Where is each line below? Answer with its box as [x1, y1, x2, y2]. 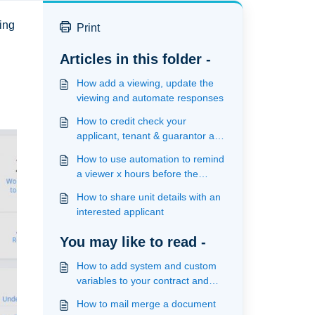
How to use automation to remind [76, 153, 224, 165]
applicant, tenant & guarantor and [76, 130, 226, 141]
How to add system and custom [76, 260, 217, 271]
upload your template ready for [76, 290, 214, 301]
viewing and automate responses [76, 92, 224, 103]
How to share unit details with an [76, 191, 221, 202]
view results [76, 145, 129, 156]
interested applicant [76, 206, 164, 217]
